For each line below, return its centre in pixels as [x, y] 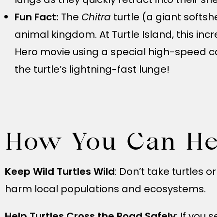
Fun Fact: [38, 17]
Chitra [96, 17]
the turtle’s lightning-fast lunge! [92, 69]
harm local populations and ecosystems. [105, 189]
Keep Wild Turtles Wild [60, 171]
